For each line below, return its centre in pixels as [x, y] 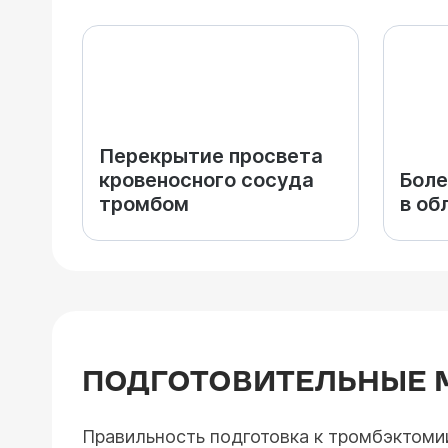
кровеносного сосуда [206, 180]
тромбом [144, 204]
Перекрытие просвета [211, 156]
